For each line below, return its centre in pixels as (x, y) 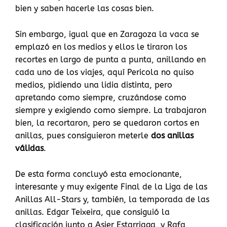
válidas (29, 148)
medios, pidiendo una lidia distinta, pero (94, 85)
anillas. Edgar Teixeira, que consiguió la (92, 212)
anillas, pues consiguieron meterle (83, 136)
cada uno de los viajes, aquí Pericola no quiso (105, 72)
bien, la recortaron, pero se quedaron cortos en (107, 123)
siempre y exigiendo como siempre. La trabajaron (111, 110)
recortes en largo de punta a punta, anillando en (110, 60)
